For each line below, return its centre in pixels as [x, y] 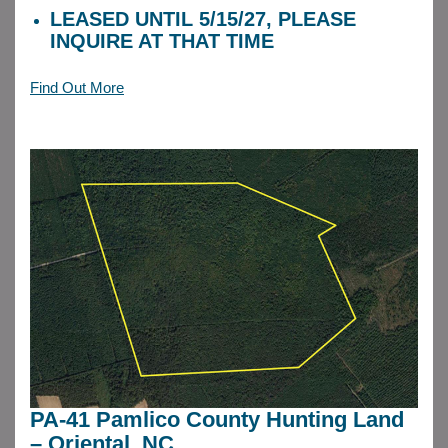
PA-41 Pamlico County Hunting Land [217, 419]
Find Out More [77, 88]
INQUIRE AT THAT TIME [162, 41]
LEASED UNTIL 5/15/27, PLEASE [203, 19]
